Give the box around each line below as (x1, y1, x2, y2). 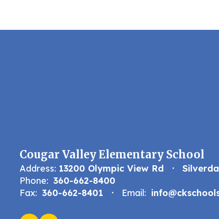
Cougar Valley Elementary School (20, 147, 204, 161)
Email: (122, 187, 146, 198)
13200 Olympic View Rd (59, 162, 164, 174)
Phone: (20, 175, 48, 186)
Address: (20, 162, 56, 174)
